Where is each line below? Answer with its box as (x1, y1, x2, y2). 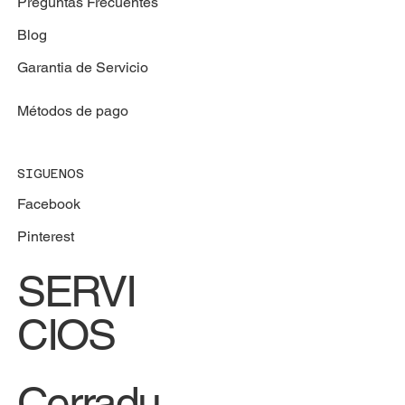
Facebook (16, 195, 80, 213)
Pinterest (16, 228, 74, 246)
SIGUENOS (16, 166, 84, 182)
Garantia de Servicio (16, 59, 148, 77)
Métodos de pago (16, 102, 128, 120)
